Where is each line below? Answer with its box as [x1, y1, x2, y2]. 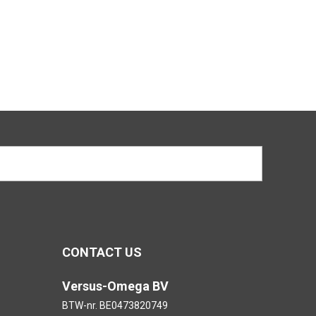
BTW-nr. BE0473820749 [61, 300, 168, 311]
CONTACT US [61, 245, 142, 260]
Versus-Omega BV [61, 279, 169, 293]
